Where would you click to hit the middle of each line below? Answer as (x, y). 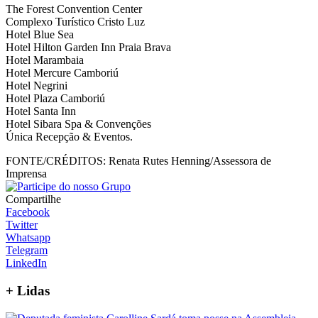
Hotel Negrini (37, 86)
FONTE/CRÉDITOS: (56, 161)
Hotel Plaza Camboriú (55, 99)
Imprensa (26, 174)
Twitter (22, 225)
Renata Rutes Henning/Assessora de (188, 161)
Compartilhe (33, 199)
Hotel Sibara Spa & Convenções (78, 124)
